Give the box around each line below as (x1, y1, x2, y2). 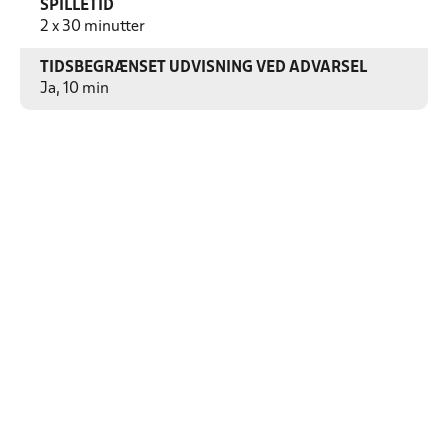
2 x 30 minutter (40, 20, 145, 34)
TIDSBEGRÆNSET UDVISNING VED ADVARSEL (40, 61, 367, 75)
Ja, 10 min (40, 82, 109, 96)
